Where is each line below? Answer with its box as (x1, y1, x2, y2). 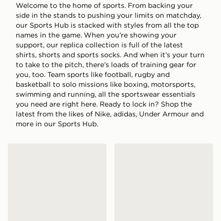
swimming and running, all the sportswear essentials (16, 89, 195, 99)
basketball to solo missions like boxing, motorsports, (16, 79, 195, 89)
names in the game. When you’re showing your (16, 30, 177, 39)
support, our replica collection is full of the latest (16, 40, 183, 49)
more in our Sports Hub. (16, 119, 99, 128)
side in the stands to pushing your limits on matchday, (16, 10, 201, 20)
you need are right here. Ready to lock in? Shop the (16, 99, 192, 109)
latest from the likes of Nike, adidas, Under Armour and (16, 109, 204, 118)
